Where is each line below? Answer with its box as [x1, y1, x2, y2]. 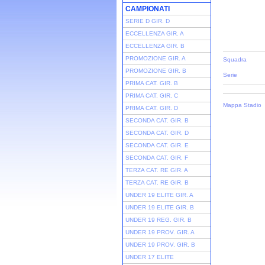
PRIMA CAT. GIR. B [125, 80, 178, 86]
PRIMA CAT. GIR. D [125, 105, 178, 111]
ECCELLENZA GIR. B [125, 43, 185, 49]
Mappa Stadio [223, 102, 261, 108]
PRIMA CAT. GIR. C [125, 92, 178, 99]
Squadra [223, 56, 247, 63]
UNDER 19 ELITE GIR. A [125, 192, 193, 198]
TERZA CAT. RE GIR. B [125, 179, 189, 186]
